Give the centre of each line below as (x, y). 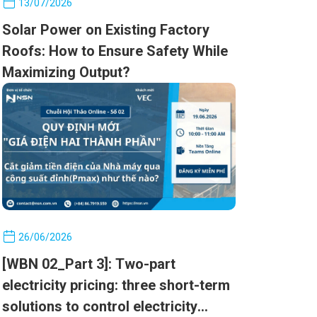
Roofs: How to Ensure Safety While (115, 51)
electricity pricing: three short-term (116, 285)
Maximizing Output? (66, 72)
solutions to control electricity (99, 306)
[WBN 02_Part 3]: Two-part (88, 264)
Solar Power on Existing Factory (105, 29)
